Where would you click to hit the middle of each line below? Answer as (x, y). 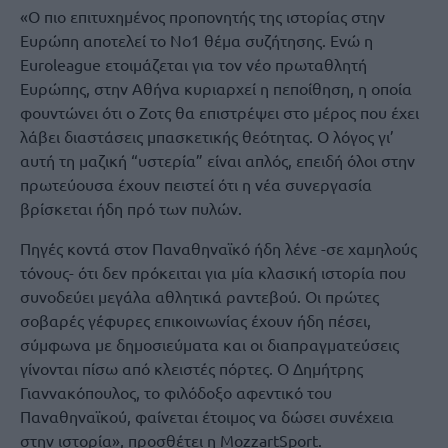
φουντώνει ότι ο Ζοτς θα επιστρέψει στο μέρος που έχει (219, 112)
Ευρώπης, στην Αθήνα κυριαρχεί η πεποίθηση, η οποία (216, 88)
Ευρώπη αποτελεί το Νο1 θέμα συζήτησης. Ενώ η (196, 40)
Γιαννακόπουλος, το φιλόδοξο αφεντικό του (176, 392)
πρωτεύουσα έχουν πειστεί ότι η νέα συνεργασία (196, 184)
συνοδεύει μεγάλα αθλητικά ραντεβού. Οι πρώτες (199, 296)
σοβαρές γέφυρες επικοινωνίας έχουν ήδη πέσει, (195, 320)
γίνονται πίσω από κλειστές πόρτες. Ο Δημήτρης (191, 368)
